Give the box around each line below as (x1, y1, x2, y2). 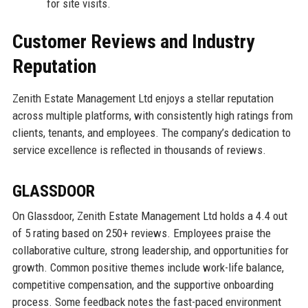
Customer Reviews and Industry (12, 30, 254, 53)
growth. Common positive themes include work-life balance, (12, 261, 284, 274)
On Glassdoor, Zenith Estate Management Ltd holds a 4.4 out (12, 209, 287, 223)
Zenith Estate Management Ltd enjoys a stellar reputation (12, 91, 274, 105)
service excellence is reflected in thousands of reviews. (12, 143, 266, 157)
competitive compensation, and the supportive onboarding (12, 278, 274, 291)
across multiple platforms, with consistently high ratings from (12, 109, 293, 122)
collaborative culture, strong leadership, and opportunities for (12, 243, 289, 257)
